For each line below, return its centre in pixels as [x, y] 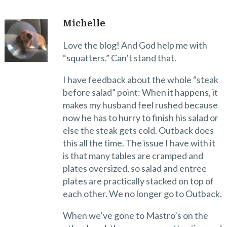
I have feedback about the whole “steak [140, 79]
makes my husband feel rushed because [140, 105]
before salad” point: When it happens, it [140, 92]
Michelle [84, 23]
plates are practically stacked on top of [138, 181]
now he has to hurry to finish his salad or [140, 117]
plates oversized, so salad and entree [135, 168]
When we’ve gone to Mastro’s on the [135, 215]
